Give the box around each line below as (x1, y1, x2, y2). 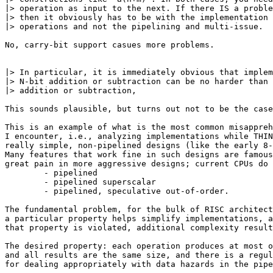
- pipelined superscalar (5, 177, 44, 186)
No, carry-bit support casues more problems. (5, 40, 214, 49)
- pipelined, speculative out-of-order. (5, 186, 44, 196)
